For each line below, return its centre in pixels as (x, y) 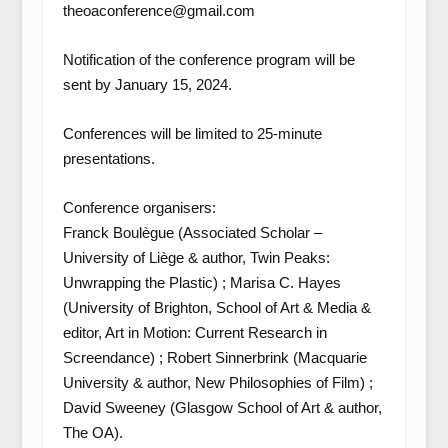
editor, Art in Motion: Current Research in (194, 332)
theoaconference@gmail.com (158, 10)
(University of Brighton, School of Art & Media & (216, 307)
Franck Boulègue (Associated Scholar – (192, 232)
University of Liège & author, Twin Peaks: (196, 257)
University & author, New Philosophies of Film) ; (217, 382)
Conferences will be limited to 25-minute (192, 133)
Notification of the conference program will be (208, 59)
